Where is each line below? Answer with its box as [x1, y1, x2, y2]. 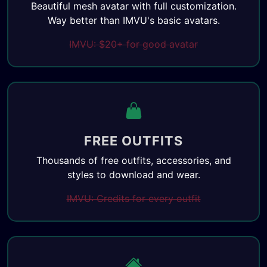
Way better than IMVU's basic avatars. [47, 14, 220, 26]
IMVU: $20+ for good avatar [69, 38, 198, 50]
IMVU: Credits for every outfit [66, 193, 201, 204]
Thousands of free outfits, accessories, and [36, 154, 231, 166]
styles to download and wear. [67, 169, 200, 181]
